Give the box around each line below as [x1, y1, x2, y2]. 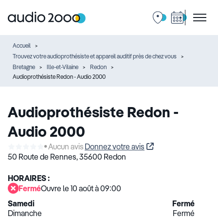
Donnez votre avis [85, 142, 145, 151]
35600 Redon [79, 152, 126, 162]
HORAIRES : [8, 173, 50, 183]
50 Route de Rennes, [8, 152, 78, 162]
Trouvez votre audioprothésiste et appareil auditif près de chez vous [13, 53, 177, 60]
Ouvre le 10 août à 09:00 [41, 183, 121, 193]
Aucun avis [48, 142, 84, 151]
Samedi [8, 199, 35, 208]
